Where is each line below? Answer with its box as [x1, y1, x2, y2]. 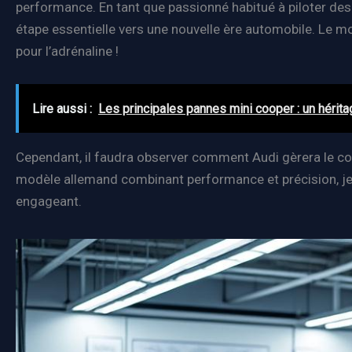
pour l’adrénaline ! [16, 43, 119, 60]
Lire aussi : [32, 101, 92, 116]
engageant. [16, 192, 82, 209]
